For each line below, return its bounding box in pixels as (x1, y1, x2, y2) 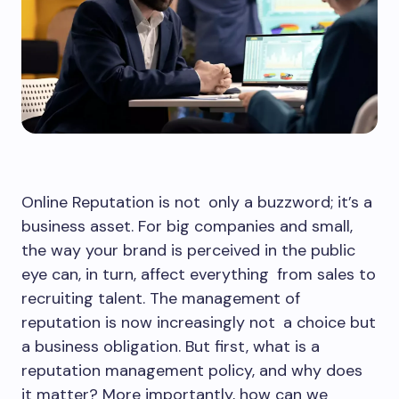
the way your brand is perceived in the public (21, 240, 355, 261)
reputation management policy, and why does (21, 360, 370, 381)
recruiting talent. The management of (21, 288, 300, 309)
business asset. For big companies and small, (21, 216, 353, 237)
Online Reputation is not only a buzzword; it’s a (21, 191, 372, 213)
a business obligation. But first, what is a (21, 336, 320, 357)
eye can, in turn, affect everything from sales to (21, 264, 376, 285)
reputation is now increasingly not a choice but (21, 312, 376, 333)
